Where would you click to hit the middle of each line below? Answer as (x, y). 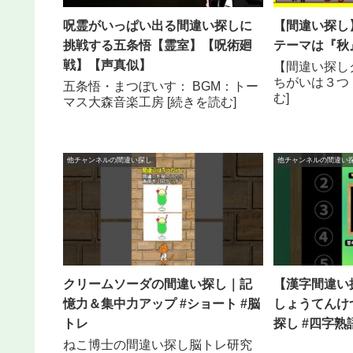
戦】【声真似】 (108, 65)
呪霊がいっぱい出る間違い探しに (158, 25)
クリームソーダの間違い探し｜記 (158, 284)
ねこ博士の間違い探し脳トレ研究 (158, 344)
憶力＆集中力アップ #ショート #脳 (162, 303)
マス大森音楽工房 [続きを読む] (150, 102)
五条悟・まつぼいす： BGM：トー (161, 86)
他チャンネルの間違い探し (110, 160)
